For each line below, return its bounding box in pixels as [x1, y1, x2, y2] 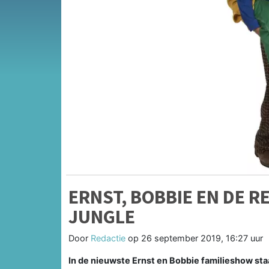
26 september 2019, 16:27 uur [141, 232, 263, 243]
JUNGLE [68, 204, 135, 229]
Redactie [91, 232, 125, 243]
